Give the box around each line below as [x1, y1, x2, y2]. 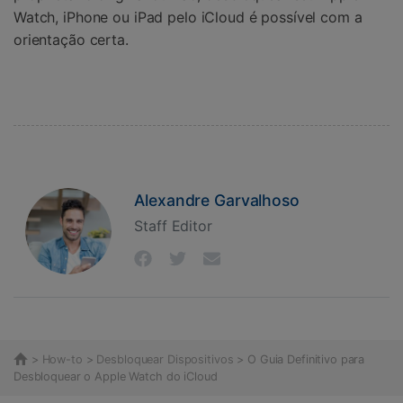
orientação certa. [13, 30, 129, 49]
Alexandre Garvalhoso [134, 190, 300, 210]
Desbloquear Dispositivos [96, 352, 234, 366]
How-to [41, 352, 83, 366]
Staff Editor [134, 217, 212, 235]
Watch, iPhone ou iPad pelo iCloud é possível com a [13, 7, 363, 26]
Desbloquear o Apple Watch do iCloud [13, 370, 218, 384]
